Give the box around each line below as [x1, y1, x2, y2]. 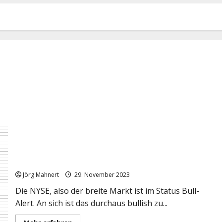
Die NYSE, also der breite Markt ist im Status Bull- [15, 185, 199, 196]
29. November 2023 [72, 170, 130, 179]
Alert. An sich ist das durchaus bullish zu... [15, 197, 167, 209]
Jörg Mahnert [22, 170, 59, 179]
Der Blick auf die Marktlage [15, 155, 103, 167]
